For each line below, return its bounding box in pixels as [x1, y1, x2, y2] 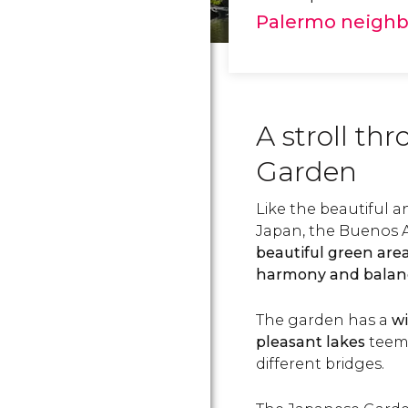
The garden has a [256, 311, 392, 329]
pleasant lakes [256, 333, 365, 351]
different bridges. [256, 355, 384, 372]
